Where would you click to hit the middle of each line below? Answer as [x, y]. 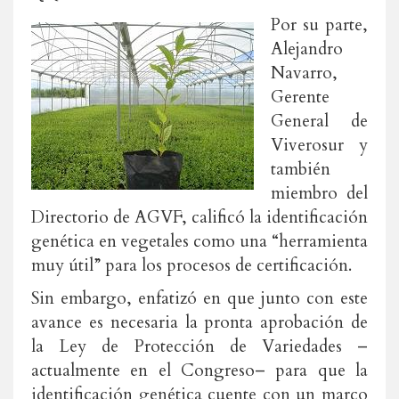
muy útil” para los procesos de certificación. [191, 265]
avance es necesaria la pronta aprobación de [199, 322]
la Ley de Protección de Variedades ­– [199, 346]
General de [319, 121]
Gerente [300, 97]
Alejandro [307, 49]
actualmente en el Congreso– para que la [199, 370]
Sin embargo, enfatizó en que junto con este [199, 298]
